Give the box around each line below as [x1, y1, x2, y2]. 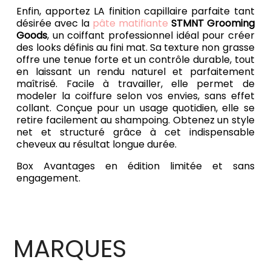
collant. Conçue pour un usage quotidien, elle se [16, 101, 255, 116]
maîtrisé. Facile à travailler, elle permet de [16, 77, 255, 91]
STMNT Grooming [171, 16, 255, 31]
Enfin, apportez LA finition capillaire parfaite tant [16, 4, 255, 19]
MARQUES [13, 232, 127, 266]
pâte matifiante [93, 16, 168, 31]
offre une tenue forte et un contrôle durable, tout [16, 53, 255, 67]
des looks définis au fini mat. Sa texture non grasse [16, 41, 255, 55]
